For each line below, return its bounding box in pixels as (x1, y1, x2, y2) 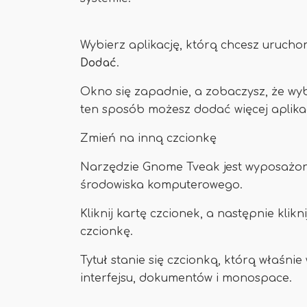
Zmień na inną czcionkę (80, 132, 217, 145)
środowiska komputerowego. (80, 179, 243, 191)
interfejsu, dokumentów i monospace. (80, 272, 292, 284)
